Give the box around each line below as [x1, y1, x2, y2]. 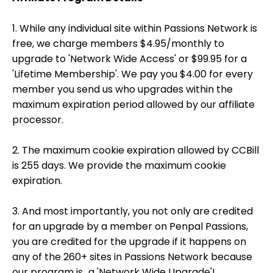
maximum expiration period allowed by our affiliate [12, 97, 255, 112]
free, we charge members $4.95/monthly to [12, 37, 224, 51]
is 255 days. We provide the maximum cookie [12, 158, 226, 172]
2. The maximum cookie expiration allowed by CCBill [12, 143, 259, 157]
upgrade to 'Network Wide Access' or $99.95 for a [12, 52, 247, 66]
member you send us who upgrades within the [12, 82, 233, 96]
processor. [12, 113, 63, 127]
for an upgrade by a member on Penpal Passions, [12, 219, 248, 233]
